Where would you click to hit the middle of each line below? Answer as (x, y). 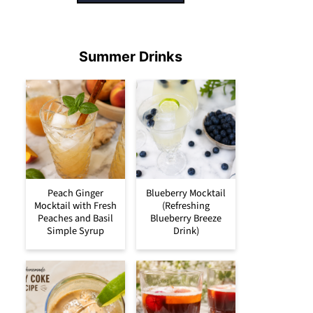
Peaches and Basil (75, 218)
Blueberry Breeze (186, 218)
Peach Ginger (75, 193)
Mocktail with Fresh (75, 205)
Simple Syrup (75, 231)
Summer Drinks (131, 56)
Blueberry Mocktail (186, 193)
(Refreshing (186, 205)
